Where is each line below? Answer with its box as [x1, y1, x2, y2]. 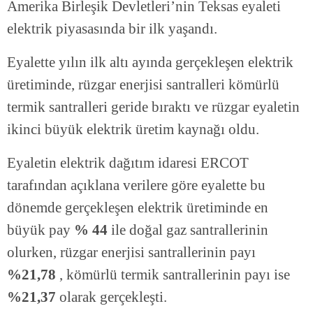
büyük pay [7, 221, 71, 239]
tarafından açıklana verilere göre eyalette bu [7, 177, 265, 194]
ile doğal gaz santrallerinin [108, 221, 268, 239]
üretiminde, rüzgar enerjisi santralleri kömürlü [7, 76, 279, 94]
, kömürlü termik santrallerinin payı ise [56, 266, 290, 284]
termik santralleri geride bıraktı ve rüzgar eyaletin [7, 99, 300, 116]
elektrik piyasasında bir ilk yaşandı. [7, 20, 217, 38]
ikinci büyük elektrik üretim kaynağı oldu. [7, 121, 259, 138]
